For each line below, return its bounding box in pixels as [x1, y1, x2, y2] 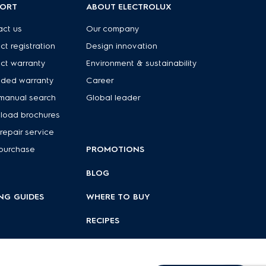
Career [86, 75, 115, 85]
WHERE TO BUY [86, 192, 151, 202]
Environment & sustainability [86, 58, 198, 68]
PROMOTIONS [86, 144, 145, 154]
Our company [86, 24, 140, 34]
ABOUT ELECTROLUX [86, 2, 172, 12]
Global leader [86, 93, 141, 103]
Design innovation [86, 41, 158, 51]
